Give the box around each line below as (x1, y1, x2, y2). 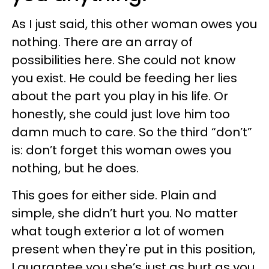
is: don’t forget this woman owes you (11, 142, 231, 159)
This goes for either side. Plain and (11, 187, 217, 204)
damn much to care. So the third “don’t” (11, 124, 252, 141)
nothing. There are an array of (11, 34, 193, 50)
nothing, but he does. (11, 160, 139, 177)
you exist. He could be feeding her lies (11, 70, 237, 86)
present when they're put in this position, (11, 241, 255, 258)
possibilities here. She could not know (11, 52, 235, 68)
